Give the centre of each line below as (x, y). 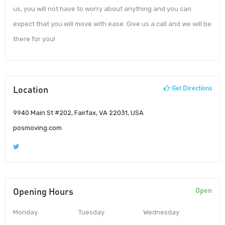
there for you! (34, 39)
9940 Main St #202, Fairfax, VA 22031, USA (78, 113)
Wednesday (161, 212)
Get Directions (191, 88)
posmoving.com (37, 128)
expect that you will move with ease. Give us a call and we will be (112, 24)
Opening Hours (43, 192)
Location (31, 89)
